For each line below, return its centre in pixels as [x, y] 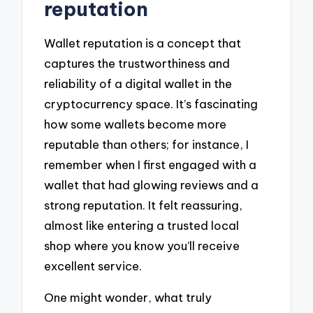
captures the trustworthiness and [137, 64]
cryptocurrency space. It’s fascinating [151, 104]
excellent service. [93, 266]
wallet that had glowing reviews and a [152, 185]
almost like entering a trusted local [142, 226]
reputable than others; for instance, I [147, 145]
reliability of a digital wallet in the [138, 84]
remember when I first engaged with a [151, 165]
